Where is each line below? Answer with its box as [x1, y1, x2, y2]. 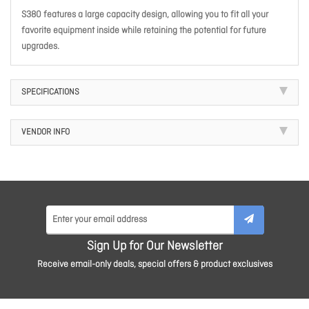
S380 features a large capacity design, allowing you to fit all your [21, 9, 268, 21]
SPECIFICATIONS [21, 87, 79, 98]
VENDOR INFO [21, 127, 70, 138]
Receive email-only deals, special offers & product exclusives [37, 259, 272, 270]
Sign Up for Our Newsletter [86, 239, 223, 255]
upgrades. [21, 41, 59, 52]
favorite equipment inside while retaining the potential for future [21, 25, 266, 37]
